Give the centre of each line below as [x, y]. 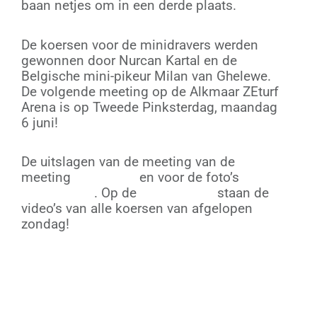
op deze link [58, 192]
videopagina [177, 192]
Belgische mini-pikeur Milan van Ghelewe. [146, 76]
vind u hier [105, 177]
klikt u [261, 177]
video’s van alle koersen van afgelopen [137, 208]
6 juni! [40, 122]
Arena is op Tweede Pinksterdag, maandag [149, 107]
